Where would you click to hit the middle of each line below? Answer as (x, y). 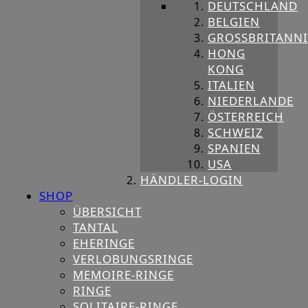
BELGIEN (234, 22)
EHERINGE (104, 243)
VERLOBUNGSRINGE (133, 259)
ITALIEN (231, 85)
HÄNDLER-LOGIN (191, 180)
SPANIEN (234, 148)
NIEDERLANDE (251, 101)
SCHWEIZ (235, 133)
